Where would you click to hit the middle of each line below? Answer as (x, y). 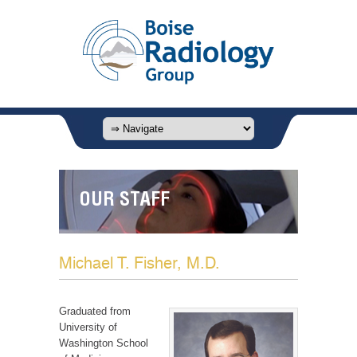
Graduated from (95, 312)
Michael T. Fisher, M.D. (139, 263)
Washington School (104, 343)
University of (88, 328)
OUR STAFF (124, 202)
